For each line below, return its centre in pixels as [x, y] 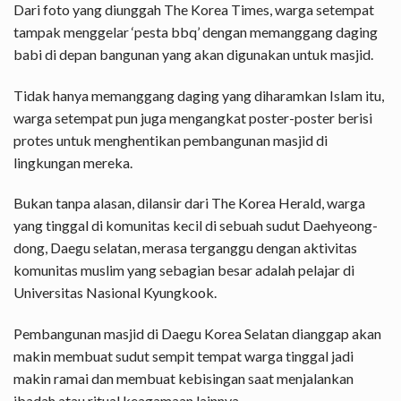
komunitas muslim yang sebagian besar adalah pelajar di [184, 270]
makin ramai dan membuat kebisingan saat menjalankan [183, 379]
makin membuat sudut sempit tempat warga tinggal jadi [183, 356]
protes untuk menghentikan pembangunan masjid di [171, 140]
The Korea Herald [266, 203]
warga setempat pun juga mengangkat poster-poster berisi [193, 117]
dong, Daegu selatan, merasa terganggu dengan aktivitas [185, 248]
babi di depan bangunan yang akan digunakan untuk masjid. [193, 54]
